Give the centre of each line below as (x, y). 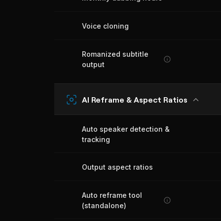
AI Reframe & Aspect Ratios (135, 99)
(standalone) (104, 205)
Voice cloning (105, 26)
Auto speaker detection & (126, 129)
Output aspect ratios (117, 167)
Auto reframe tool (112, 195)
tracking (96, 139)
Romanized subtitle (115, 54)
